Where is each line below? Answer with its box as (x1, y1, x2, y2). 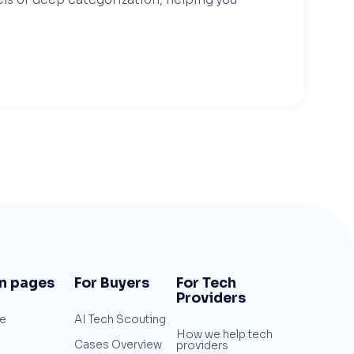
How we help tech (175, 327, 273, 341)
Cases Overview (73, 337, 162, 352)
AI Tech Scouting (73, 312, 166, 326)
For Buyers (73, 273, 149, 292)
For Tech (175, 273, 236, 292)
